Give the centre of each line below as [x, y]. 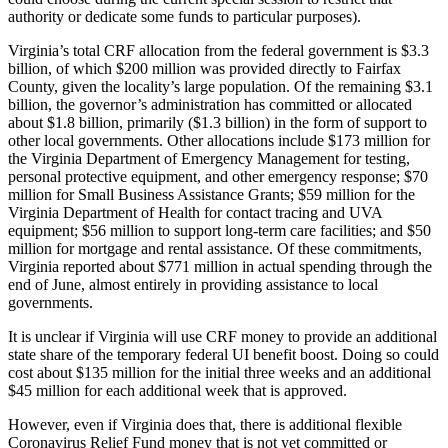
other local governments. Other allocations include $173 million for [219, 140]
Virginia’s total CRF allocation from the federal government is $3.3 [218, 50]
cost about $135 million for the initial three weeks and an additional [219, 372]
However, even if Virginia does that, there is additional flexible [205, 424]
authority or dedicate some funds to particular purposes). [184, 16]
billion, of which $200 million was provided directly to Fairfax [204, 68]
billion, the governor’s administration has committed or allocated [210, 104]
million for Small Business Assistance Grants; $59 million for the [211, 194]
